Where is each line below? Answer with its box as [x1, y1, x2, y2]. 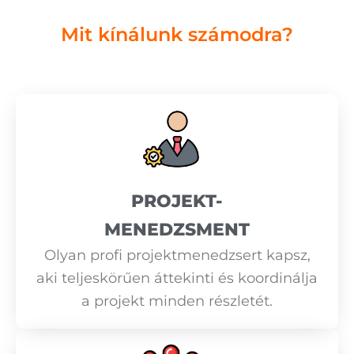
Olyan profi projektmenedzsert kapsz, [43, 246, 311, 264]
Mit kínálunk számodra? [61, 23, 293, 47]
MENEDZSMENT [104, 218, 250, 240]
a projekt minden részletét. [81, 292, 273, 310]
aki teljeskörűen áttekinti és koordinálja [36, 269, 318, 287]
